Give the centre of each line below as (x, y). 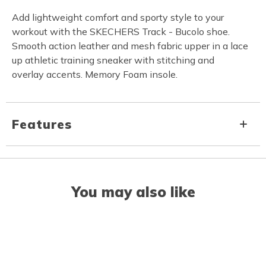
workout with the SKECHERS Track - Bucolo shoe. (121, 32)
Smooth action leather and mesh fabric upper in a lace (130, 46)
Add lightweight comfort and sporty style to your (118, 18)
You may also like (133, 192)
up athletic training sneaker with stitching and (113, 60)
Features (42, 124)
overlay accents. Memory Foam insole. (95, 75)
